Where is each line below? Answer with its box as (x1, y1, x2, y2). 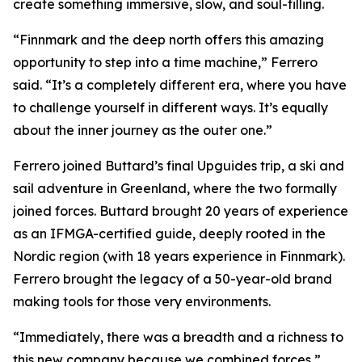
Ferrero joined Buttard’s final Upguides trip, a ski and (13, 158, 344, 174)
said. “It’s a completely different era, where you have (13, 77, 347, 93)
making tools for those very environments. (13, 293, 271, 309)
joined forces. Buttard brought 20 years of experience (13, 203, 348, 219)
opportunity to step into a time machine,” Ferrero (13, 54, 318, 70)
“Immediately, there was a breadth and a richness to (13, 329, 343, 345)
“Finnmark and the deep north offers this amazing (13, 32, 324, 48)
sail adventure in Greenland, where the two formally (13, 180, 337, 196)
